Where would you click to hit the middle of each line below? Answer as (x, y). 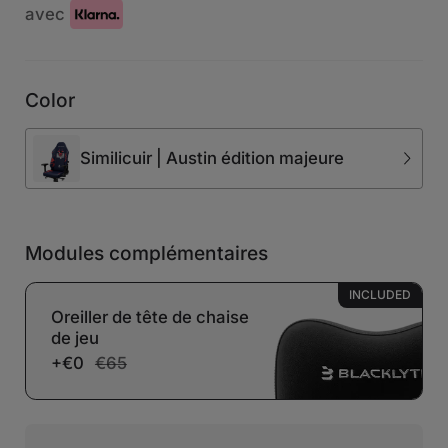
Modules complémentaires (147, 253)
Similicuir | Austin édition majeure (211, 158)
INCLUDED (380, 295)
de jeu (75, 338)
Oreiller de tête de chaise (150, 317)
